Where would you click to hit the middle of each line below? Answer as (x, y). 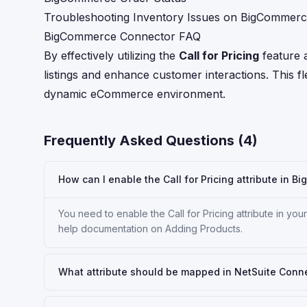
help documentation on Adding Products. (150, 229)
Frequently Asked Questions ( (144, 140)
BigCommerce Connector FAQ (122, 36)
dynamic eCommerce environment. (135, 94)
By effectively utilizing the (111, 56)
